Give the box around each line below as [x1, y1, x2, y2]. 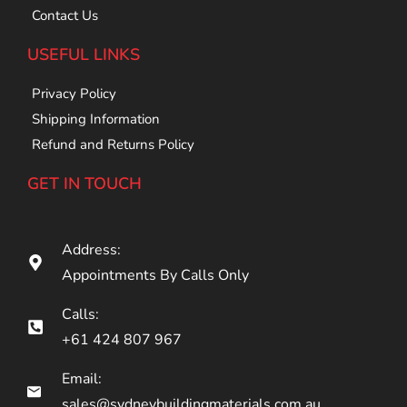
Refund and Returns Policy [32, 135, 194, 154]
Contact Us [32, 6, 98, 25]
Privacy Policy [32, 84, 116, 104]
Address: [61, 240, 121, 261]
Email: [61, 369, 102, 390]
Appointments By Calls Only [61, 265, 249, 286]
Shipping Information [32, 110, 160, 129]
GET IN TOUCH [27, 173, 142, 195]
